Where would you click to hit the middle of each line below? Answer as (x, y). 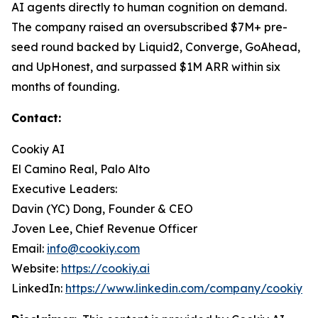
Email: (29, 249)
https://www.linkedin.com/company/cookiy (184, 289)
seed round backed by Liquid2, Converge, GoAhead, (156, 47)
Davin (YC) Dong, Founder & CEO (102, 209)
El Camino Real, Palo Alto (81, 169)
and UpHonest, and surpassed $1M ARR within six (146, 67)
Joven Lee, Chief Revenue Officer (104, 229)
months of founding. (65, 87)
